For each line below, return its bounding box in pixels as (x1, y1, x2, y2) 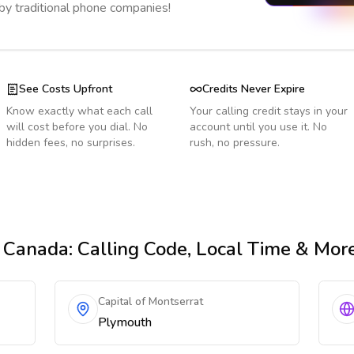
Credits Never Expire (202, 81, 305, 96)
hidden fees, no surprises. (6, 135, 135, 150)
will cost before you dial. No (6, 119, 148, 134)
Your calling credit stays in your (190, 104, 348, 119)
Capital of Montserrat (98, 294, 204, 309)
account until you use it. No (190, 119, 327, 134)
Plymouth (98, 314, 153, 331)
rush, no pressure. (190, 135, 280, 150)
